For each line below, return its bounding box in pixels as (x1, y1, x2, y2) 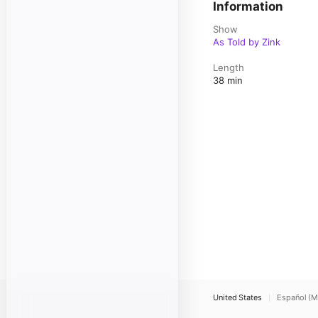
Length (213, 62, 244, 73)
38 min (213, 75, 243, 86)
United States (213, 292, 262, 302)
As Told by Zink (213, 36, 280, 48)
